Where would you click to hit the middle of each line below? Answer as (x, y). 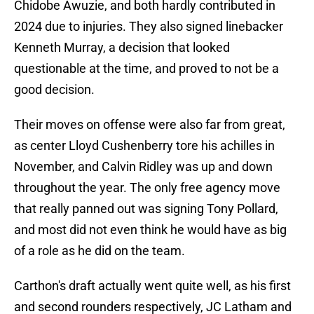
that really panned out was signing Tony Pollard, (146, 209)
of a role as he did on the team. (100, 251)
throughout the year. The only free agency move (147, 188)
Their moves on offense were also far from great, (150, 125)
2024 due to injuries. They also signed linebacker (149, 27)
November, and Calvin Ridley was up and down (143, 167)
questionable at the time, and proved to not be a (146, 69)
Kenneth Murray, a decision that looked (122, 48)
